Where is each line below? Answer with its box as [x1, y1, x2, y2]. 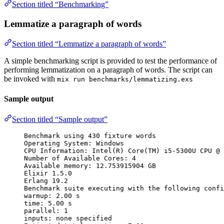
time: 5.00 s [24, 199, 72, 207]
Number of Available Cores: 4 [24, 154, 136, 162]
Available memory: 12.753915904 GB [24, 161, 156, 169]
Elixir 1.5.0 [24, 169, 72, 177]
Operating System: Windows [24, 139, 124, 147]
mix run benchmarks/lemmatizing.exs [57, 75, 193, 83]
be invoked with [4, 74, 57, 83]
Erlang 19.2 [24, 176, 68, 184]
